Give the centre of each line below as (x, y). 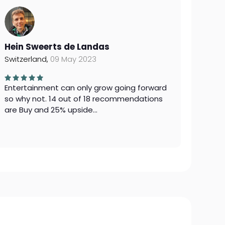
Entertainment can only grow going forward (85, 88)
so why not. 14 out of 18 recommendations (83, 99)
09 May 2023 (73, 59)
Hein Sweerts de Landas (57, 47)
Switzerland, (27, 59)
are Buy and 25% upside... (51, 110)
